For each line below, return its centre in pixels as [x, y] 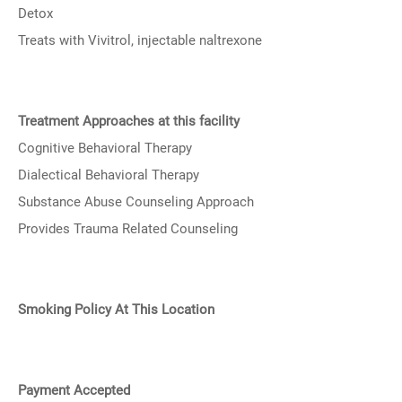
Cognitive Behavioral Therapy [105, 148]
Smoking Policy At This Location [116, 310]
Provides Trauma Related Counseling [128, 229]
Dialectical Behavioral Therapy [109, 175]
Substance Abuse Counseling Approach [136, 202]
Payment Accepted [74, 390]
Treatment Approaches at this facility [129, 121]
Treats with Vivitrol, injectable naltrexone [140, 40]
